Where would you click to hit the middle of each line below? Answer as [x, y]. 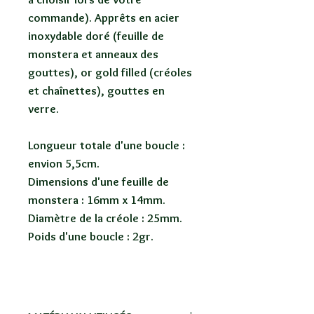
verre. [43, 109]
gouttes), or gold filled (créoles [110, 73]
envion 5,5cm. [64, 164]
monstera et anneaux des [93, 54]
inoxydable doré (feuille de [96, 36]
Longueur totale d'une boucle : [107, 145]
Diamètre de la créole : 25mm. [105, 218]
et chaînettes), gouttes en [96, 91]
